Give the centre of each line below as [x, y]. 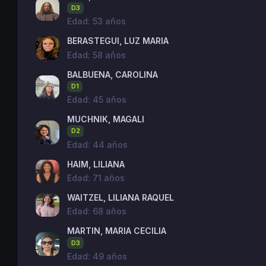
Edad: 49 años [97, 256]
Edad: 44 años [98, 144]
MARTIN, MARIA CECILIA [117, 231]
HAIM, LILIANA [96, 164]
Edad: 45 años [97, 100]
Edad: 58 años [97, 55]
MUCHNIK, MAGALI [106, 119]
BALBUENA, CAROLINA [113, 74]
